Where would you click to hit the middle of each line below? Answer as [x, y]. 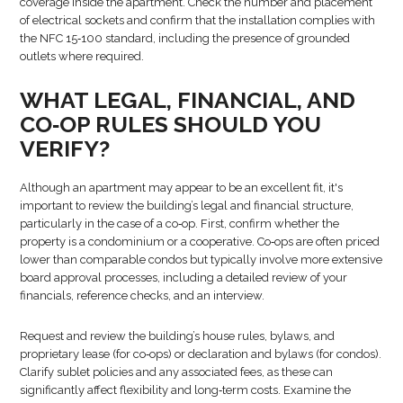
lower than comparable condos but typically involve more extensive [201, 259]
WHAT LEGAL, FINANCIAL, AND [188, 99]
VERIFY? [65, 148]
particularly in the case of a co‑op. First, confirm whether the [180, 223]
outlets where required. [82, 56]
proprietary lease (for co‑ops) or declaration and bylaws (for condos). [201, 354]
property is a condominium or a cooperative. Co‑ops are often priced [200, 241]
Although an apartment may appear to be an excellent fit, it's [182, 187]
